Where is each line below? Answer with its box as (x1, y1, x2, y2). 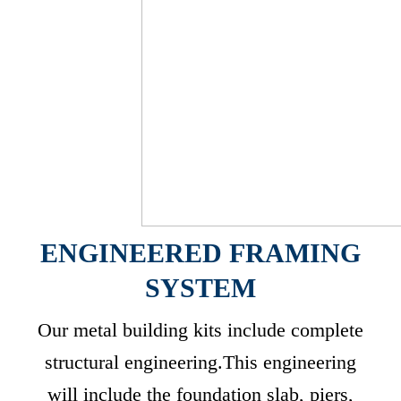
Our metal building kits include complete (38, 319, 363, 341)
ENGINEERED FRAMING (40, 238, 361, 268)
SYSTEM (145, 273, 256, 303)
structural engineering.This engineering (45, 351, 356, 373)
